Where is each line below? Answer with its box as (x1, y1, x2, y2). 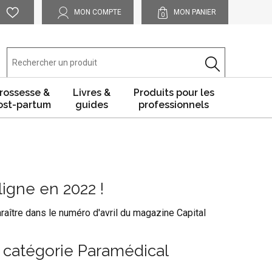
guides (75, 99, 108, 110)
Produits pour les (133, 87, 214, 98)
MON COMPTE (74, 8, 121, 16)
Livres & (72, 87, 110, 98)
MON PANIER (174, 8, 216, 16)
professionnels (138, 99, 209, 110)
